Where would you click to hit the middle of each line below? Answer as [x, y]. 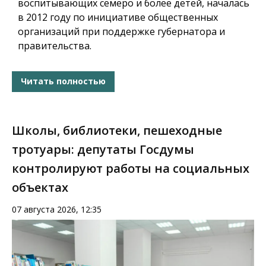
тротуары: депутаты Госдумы [103, 149]
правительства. [55, 45]
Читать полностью [63, 81]
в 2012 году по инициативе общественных [118, 17]
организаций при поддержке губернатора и [121, 31]
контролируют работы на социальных [131, 168]
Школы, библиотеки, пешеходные [117, 130]
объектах [40, 187]
